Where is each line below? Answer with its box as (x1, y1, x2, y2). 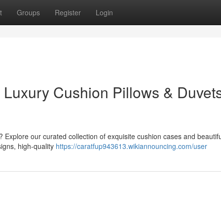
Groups (17, 7, 40, 17)
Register (55, 7, 81, 17)
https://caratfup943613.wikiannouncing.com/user (56, 141, 207, 151)
